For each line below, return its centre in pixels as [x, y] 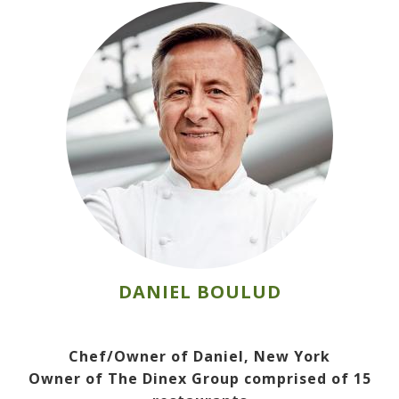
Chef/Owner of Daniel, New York [199, 357]
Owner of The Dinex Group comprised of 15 [199, 379]
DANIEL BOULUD [199, 292]
